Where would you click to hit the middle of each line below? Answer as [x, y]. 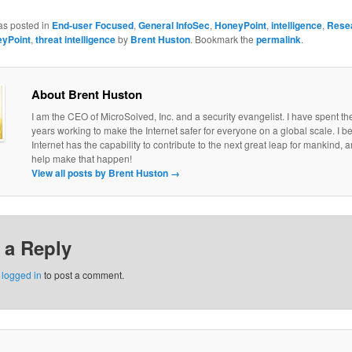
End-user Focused [92, 25]
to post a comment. [82, 274]
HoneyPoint [240, 25]
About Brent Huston [86, 95]
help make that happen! [81, 159]
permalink [278, 39]
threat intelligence [75, 39]
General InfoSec [174, 25]
